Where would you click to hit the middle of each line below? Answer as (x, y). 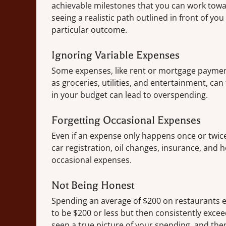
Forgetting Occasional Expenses (126, 120)
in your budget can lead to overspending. (130, 95)
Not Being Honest (93, 185)
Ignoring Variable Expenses (116, 55)
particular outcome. (89, 30)
